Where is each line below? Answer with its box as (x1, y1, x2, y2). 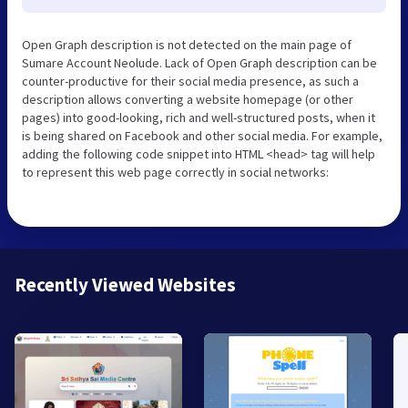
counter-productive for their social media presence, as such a (22, 73, 359, 90)
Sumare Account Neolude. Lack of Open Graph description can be (22, 55, 377, 72)
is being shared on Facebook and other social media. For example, (22, 127, 382, 145)
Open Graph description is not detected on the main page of (22, 36, 352, 54)
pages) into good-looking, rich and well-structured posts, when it (22, 109, 375, 127)
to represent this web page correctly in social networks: (22, 164, 329, 181)
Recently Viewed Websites (15, 272, 236, 298)
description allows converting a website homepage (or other (22, 91, 353, 108)
